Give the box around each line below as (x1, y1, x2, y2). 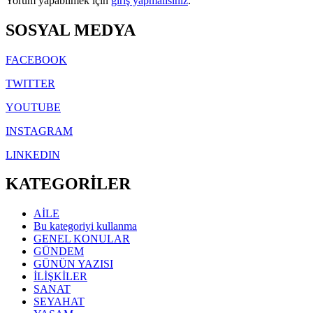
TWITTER (6, 77, 55, 89)
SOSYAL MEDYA (6, 20, 136, 39)
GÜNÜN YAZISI (34, 258, 113, 270)
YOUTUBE (6, 101, 61, 113)
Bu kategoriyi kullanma (34, 220, 137, 233)
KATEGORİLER (6, 175, 131, 194)
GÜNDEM (34, 245, 84, 258)
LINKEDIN (6, 148, 60, 161)
